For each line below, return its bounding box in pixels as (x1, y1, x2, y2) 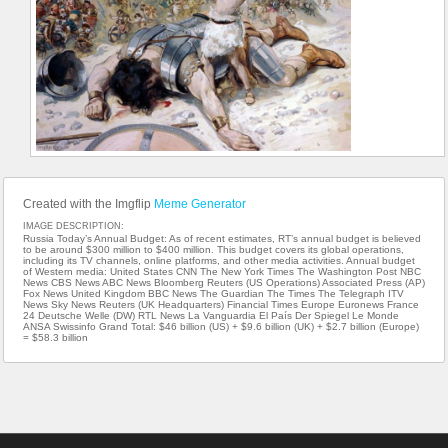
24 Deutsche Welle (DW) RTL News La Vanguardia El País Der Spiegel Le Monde (23, 309, 399, 321)
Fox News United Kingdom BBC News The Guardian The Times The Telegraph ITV (23, 287, 404, 299)
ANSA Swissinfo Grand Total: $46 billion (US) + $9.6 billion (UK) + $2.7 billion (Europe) (23, 320, 419, 332)
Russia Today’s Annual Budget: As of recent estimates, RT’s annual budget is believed (23, 232, 421, 244)
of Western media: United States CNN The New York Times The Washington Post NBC (23, 265, 421, 277)
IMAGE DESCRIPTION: (23, 220, 124, 231)
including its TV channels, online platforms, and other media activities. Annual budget (23, 254, 415, 266)
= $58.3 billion (23, 331, 88, 343)
